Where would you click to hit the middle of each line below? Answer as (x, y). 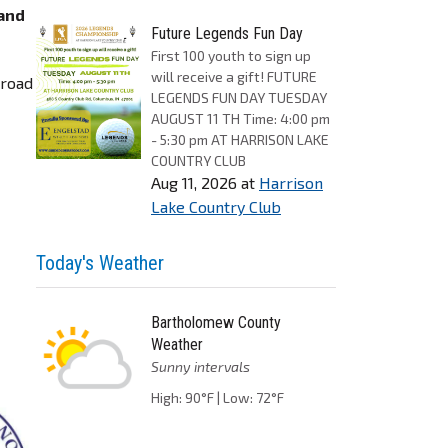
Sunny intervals (200, 366)
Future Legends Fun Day (227, 33)
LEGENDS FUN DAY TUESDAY (239, 97)
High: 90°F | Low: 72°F (217, 397)
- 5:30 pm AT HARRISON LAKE (240, 139)
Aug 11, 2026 (194, 182)
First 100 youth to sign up (231, 55)
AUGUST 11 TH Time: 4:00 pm (240, 118)
